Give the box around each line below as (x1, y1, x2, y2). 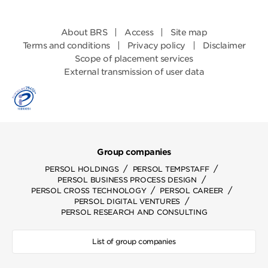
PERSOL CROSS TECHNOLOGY (31, 186, 147, 196)
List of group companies (92, 237, 176, 246)
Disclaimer (202, 41, 246, 51)
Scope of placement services (75, 54, 193, 64)
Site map (170, 28, 208, 38)
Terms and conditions (22, 41, 110, 51)
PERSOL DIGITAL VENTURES (74, 197, 181, 206)
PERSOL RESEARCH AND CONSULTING (60, 208, 208, 217)
